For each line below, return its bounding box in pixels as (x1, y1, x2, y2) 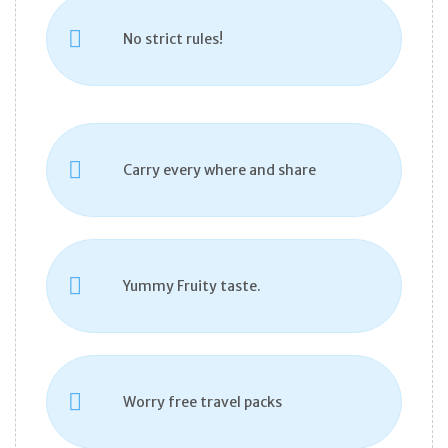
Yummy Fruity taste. (123, 277, 261, 296)
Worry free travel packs (123, 393, 282, 412)
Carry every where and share (123, 161, 316, 180)
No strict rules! (123, 30, 223, 49)
